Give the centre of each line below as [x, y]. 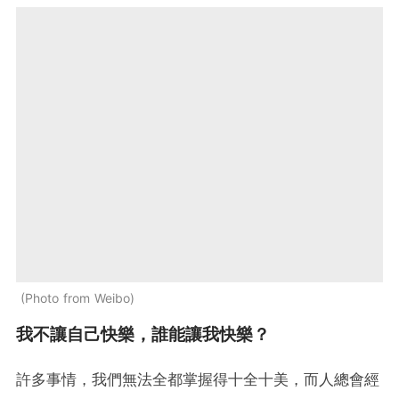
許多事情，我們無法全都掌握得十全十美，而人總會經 [198, 380]
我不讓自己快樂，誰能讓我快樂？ [143, 335]
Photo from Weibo [77, 298]
